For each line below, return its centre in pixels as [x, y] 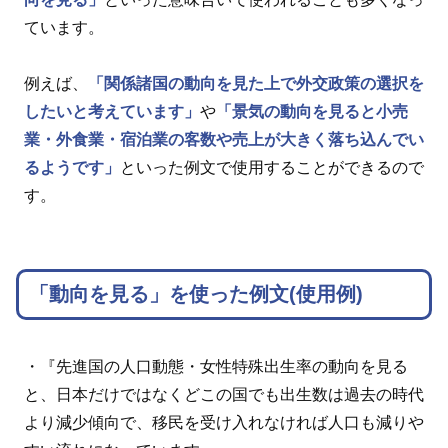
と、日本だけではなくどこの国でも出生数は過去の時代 [224, 395]
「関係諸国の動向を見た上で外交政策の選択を [256, 84]
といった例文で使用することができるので [272, 168]
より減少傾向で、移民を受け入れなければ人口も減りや [224, 423]
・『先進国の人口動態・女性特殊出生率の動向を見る [216, 367]
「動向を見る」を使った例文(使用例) [196, 293]
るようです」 [72, 168]
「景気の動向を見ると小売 [312, 112]
